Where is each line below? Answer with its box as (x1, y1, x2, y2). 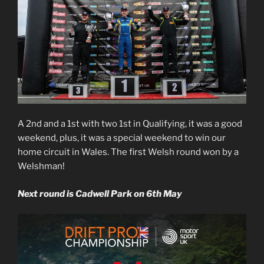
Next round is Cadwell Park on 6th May (18, 188, 182, 199)
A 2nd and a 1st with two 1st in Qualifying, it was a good (18, 118, 242, 130)
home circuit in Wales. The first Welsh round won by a (18, 147, 239, 158)
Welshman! (18, 161, 65, 172)
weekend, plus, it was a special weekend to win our (18, 133, 226, 144)
